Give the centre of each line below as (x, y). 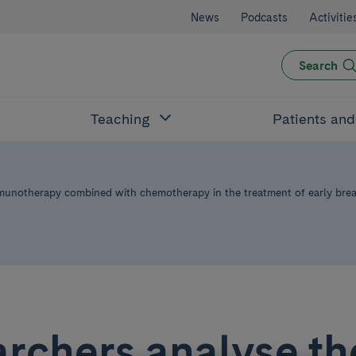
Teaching (121, 119)
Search (318, 65)
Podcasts (264, 17)
